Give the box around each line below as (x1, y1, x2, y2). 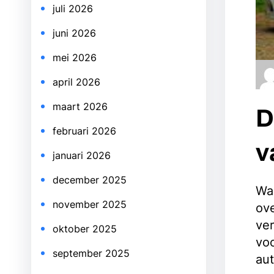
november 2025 (53, 198, 127, 210)
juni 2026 (53, 27, 96, 39)
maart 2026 (53, 100, 108, 113)
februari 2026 (53, 125, 116, 137)
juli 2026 (53, 2, 93, 15)
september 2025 (53, 247, 130, 259)
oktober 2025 (53, 223, 117, 235)
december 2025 (53, 174, 127, 186)
